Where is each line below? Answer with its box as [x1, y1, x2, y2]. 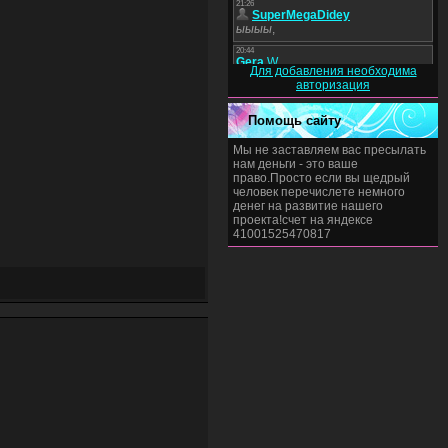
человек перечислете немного [233, 185, 405, 199]
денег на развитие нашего [233, 199, 383, 213]
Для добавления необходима [249, 64, 417, 78]
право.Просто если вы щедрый [233, 171, 410, 185]
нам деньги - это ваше [233, 157, 358, 171]
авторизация [296, 78, 370, 92]
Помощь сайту [248, 113, 341, 128]
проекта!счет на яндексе [233, 213, 373, 227]
